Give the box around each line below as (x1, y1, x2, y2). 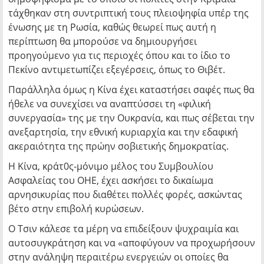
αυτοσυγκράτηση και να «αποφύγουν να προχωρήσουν (8, 236, 255, 249)
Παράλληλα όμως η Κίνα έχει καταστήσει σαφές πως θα (8, 83, 255, 96)
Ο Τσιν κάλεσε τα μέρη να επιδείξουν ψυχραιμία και (8, 222, 239, 235)
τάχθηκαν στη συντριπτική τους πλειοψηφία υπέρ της (8, 6, 249, 19)
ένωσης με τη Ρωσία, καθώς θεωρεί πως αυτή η (8, 21, 216, 34)
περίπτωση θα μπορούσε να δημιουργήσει (8, 35, 197, 48)
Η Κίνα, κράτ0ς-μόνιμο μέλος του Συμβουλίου (8, 160, 213, 173)
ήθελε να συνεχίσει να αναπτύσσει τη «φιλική (8, 97, 211, 110)
